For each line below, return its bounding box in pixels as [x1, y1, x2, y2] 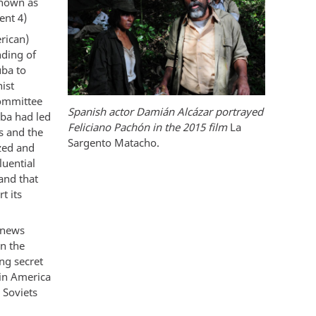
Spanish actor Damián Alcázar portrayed [68, 104, 263, 119]
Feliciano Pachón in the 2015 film [68, 120, 230, 135]
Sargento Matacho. [68, 135, 159, 150]
